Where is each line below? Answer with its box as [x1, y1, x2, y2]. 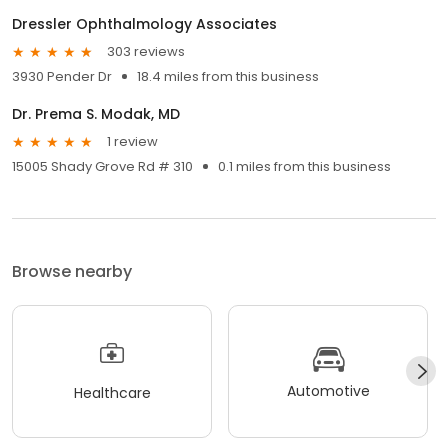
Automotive [286, 381, 370, 402]
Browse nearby [12, 259, 132, 283]
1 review [107, 132, 158, 152]
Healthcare [73, 383, 151, 404]
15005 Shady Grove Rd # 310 [12, 156, 193, 176]
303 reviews [107, 42, 185, 62]
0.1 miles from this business [218, 156, 391, 176]
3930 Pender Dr [12, 66, 112, 86]
